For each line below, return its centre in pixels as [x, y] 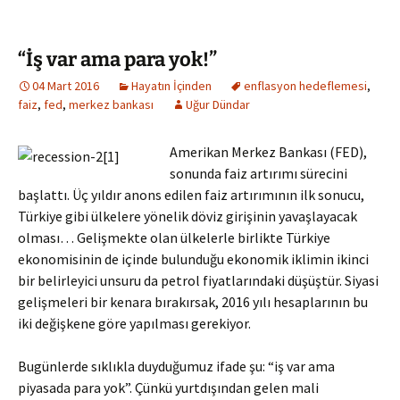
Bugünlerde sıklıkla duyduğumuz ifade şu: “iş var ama [176, 366]
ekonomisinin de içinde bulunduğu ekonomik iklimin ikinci [193, 259]
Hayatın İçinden [171, 86]
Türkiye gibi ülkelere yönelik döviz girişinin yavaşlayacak [187, 216]
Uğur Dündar [218, 104]
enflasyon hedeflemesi [305, 86]
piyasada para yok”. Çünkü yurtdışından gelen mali [168, 387]
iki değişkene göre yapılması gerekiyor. [134, 323]
